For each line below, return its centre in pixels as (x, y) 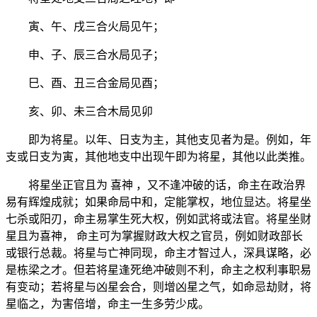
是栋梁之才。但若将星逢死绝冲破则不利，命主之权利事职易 (158, 270)
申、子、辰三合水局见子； (85, 54)
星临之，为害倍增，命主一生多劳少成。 (108, 304)
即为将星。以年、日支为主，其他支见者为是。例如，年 (158, 139)
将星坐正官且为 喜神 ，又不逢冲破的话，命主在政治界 (156, 185)
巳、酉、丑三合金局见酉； (85, 83)
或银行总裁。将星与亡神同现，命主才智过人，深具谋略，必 (158, 253)
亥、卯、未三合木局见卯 (79, 111)
